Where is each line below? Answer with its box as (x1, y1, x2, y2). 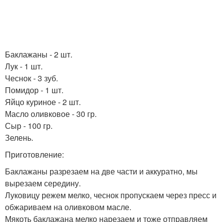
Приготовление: (5, 149, 64, 160)
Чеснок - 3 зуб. (5, 72, 58, 84)
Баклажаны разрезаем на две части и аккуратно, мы (5, 166, 198, 177)
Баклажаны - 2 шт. (5, 49, 72, 60)
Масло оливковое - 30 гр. (5, 108, 97, 119)
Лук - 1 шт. (5, 60, 43, 72)
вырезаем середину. (5, 177, 81, 189)
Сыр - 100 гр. (5, 120, 53, 131)
